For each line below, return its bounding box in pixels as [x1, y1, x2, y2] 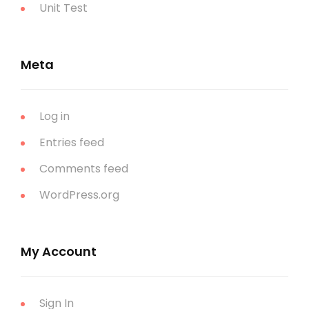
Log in [39, 108, 70, 124]
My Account [21, 242, 97, 260]
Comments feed [39, 160, 128, 177]
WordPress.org [39, 186, 119, 203]
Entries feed [39, 134, 104, 150]
